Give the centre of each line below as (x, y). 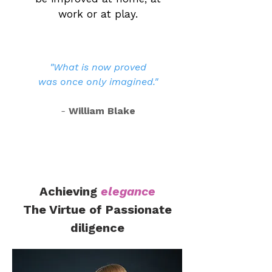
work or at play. (98, 14)
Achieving (70, 191)
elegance (128, 191)
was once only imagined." (98, 82)
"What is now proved (98, 67)
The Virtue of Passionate (97, 209)
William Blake (102, 111)
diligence (97, 228)
